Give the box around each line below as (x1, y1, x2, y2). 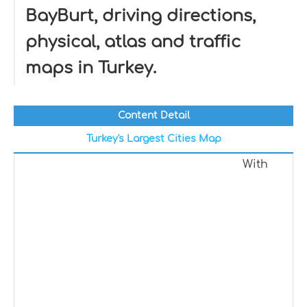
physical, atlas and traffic (25, 33, 241, 51)
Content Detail (117, 110, 190, 121)
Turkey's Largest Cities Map (86, 134, 221, 144)
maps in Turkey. (25, 59, 156, 77)
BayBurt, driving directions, (25, 7, 256, 25)
